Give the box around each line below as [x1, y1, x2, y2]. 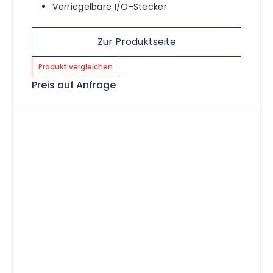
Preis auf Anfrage [32, 77, 116, 92]
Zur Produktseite [97, 34, 176, 49]
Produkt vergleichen [38, 61, 113, 72]
